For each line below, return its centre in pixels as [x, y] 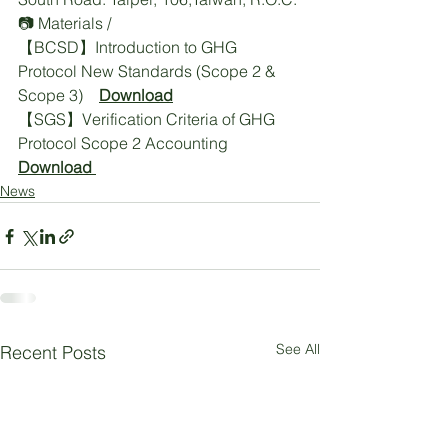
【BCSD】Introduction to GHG [129, 47]
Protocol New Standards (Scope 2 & [149, 71]
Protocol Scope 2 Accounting [129, 143]
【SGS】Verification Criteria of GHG [148, 119]
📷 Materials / [66, 23]
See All [298, 349]
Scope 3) [58, 95]
